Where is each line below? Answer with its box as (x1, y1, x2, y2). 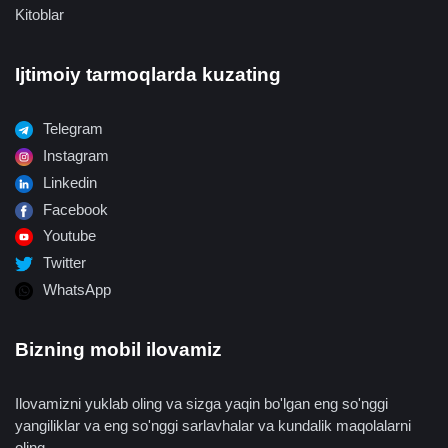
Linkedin (39, 173, 97, 191)
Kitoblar (15, 6, 64, 24)
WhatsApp (39, 280, 111, 298)
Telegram (39, 120, 103, 138)
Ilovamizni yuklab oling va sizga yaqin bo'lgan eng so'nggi (15, 394, 388, 412)
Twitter (39, 254, 86, 272)
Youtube (39, 227, 96, 245)
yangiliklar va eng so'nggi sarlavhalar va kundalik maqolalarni (15, 416, 411, 434)
